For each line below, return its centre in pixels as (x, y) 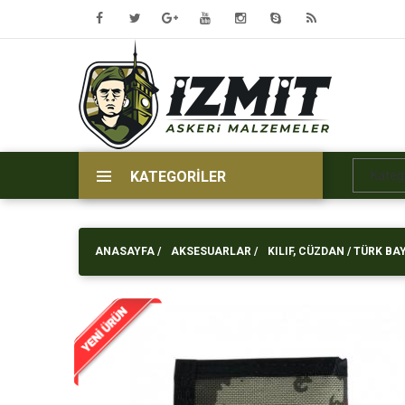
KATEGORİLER (178, 177)
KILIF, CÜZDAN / (311, 251)
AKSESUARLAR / (214, 251)
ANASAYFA (125, 251)
